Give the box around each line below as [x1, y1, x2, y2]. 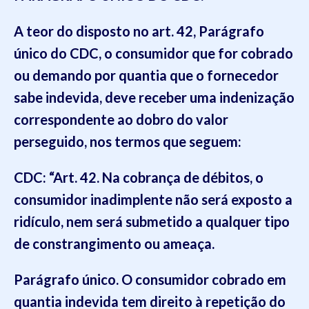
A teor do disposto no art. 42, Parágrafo [14, 23, 264, 39]
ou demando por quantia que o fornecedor [14, 67, 279, 83]
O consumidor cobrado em [121, 271, 286, 288]
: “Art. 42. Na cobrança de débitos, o [43, 169, 263, 186]
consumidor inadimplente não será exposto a [14, 191, 292, 208]
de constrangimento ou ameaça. [14, 235, 215, 252]
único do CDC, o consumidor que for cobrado [14, 45, 293, 61]
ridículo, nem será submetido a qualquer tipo [14, 213, 290, 230]
